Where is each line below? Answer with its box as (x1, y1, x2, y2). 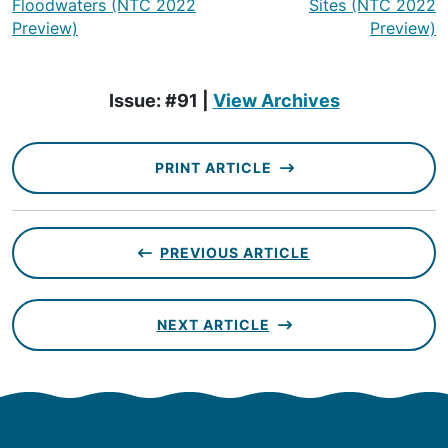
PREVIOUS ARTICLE (160, 243, 310, 261)
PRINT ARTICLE (154, 158, 272, 176)
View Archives (212, 89, 340, 111)
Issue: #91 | (108, 89, 213, 111)
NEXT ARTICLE (156, 315, 270, 333)
